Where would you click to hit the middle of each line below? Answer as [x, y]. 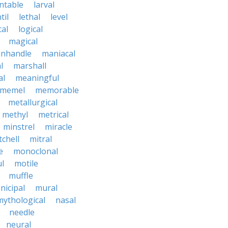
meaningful [37, 78]
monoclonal [36, 151]
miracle [59, 127]
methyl [15, 115]
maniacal [59, 53]
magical [23, 41]
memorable [57, 90]
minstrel [19, 127]
